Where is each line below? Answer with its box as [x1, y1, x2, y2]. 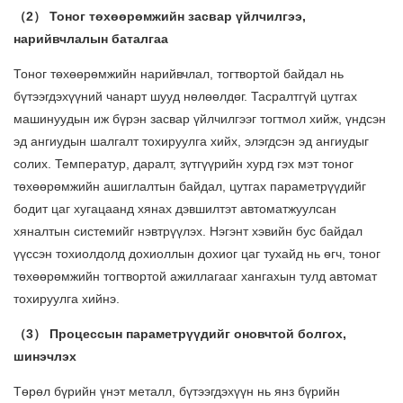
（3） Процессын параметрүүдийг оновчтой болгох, [13, 327, 346, 342]
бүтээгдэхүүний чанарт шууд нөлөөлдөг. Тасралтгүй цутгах [13, 89, 357, 104]
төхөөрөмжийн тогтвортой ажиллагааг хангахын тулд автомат [13, 269, 377, 284]
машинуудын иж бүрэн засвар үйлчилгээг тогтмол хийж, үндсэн [13, 112, 386, 127]
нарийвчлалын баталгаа [13, 31, 168, 47]
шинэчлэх [13, 349, 76, 364]
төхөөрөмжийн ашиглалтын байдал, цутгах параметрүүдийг [13, 179, 366, 194]
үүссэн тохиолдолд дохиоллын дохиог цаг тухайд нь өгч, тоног [13, 246, 381, 262]
